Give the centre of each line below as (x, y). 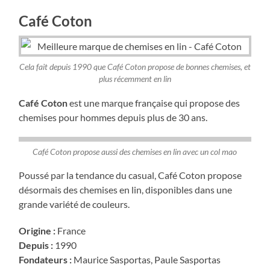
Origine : (37, 231)
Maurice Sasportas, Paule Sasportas (146, 260)
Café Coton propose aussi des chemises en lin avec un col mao (135, 152)
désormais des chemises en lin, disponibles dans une (126, 190)
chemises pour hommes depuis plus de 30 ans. (113, 117)
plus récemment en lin (135, 79)
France (71, 231)
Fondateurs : (46, 260)
